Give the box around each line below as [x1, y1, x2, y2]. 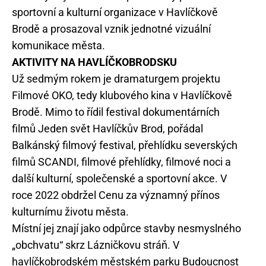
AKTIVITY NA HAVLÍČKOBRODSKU [12, 56, 177, 68]
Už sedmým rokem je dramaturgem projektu [12, 72, 220, 85]
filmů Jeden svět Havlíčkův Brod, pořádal [12, 122, 203, 135]
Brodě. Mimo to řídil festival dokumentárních [12, 106, 220, 118]
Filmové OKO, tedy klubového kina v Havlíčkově [12, 89, 232, 102]
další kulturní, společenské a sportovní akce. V [12, 172, 227, 185]
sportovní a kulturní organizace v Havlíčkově [12, 6, 218, 18]
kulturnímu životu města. [12, 205, 129, 218]
